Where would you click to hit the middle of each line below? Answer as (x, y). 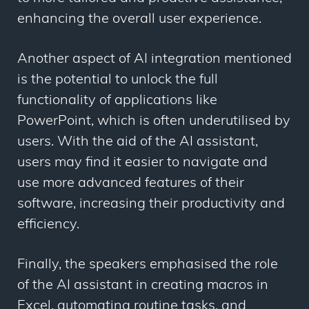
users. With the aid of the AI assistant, (138, 142)
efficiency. (48, 225)
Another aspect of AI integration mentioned (154, 60)
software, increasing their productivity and (151, 205)
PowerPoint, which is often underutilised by (154, 122)
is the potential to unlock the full (118, 80)
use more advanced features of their (131, 184)
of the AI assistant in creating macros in (143, 286)
